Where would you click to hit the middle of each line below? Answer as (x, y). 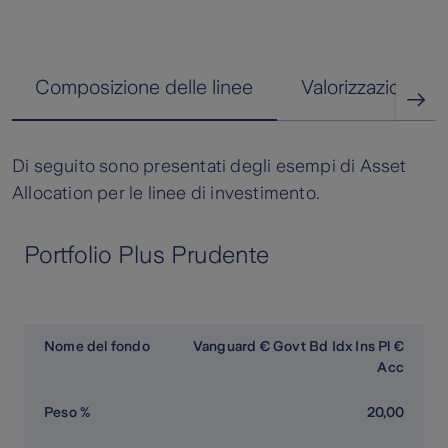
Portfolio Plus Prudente (146, 255)
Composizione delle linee (144, 87)
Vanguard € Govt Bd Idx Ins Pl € (298, 346)
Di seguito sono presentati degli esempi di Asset (209, 166)
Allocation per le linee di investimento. (165, 193)
